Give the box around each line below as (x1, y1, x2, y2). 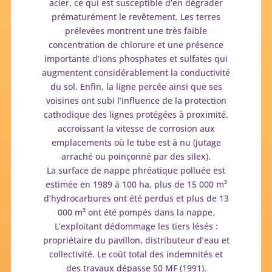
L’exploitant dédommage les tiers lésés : (54, 220, 218, 232)
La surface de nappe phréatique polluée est (47, 164, 225, 176)
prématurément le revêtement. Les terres (52, 10, 220, 22)
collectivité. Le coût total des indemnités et (49, 248, 223, 260)
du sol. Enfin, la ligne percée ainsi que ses (50, 80, 222, 92)
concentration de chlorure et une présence (49, 38, 223, 50)
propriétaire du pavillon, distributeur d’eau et (42, 234, 229, 246)
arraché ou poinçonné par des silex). (61, 150, 211, 162)
